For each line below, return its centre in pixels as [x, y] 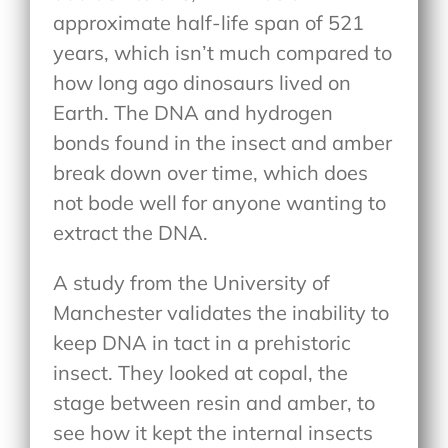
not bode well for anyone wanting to [220, 202]
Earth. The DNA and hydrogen [193, 112]
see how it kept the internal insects [213, 432]
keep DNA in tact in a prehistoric [202, 342]
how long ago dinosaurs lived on [202, 82]
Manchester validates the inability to [221, 312]
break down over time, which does [211, 172]
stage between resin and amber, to [214, 402]
